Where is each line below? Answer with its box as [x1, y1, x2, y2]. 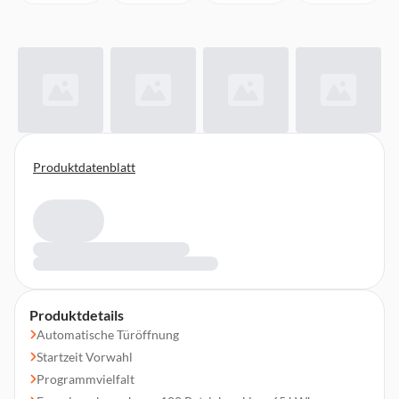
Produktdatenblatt [33, 159, 135, 175]
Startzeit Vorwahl [37, 349, 133, 364]
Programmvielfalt [37, 371, 134, 387]
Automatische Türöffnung [37, 327, 179, 342]
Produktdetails [29, 306, 124, 323]
